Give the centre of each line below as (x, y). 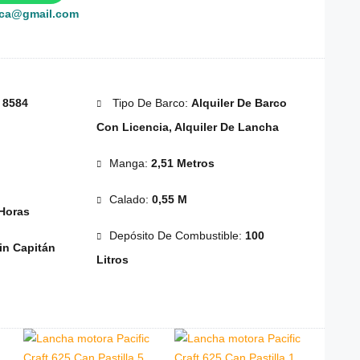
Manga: (130, 164)
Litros (112, 260)
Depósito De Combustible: (177, 236)
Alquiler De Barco (239, 103)
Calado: (130, 200)
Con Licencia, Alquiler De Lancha (187, 127)
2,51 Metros (182, 164)
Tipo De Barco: (150, 103)
